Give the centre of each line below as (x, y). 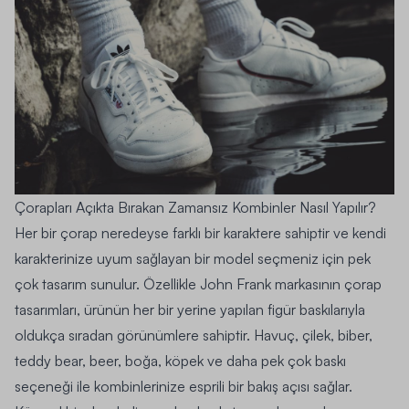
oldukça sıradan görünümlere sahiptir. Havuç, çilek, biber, (194, 336)
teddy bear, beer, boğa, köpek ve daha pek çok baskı (180, 361)
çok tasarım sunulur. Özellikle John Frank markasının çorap (198, 284)
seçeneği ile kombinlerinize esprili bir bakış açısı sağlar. (184, 387)
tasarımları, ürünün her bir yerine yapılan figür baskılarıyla (190, 310)
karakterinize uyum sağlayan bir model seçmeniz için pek (193, 259)
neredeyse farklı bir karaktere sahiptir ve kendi (242, 233)
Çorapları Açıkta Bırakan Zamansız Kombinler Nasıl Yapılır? (195, 208)
